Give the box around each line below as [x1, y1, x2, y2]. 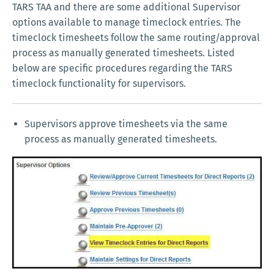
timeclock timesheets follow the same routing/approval [12, 32, 260, 44]
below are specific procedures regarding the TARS [12, 62, 232, 75]
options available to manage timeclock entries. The [12, 17, 241, 29]
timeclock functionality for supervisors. [12, 78, 186, 90]
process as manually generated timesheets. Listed [12, 47, 235, 59]
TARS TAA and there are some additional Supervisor [12, 1, 240, 13]
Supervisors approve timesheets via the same [24, 118, 228, 130]
